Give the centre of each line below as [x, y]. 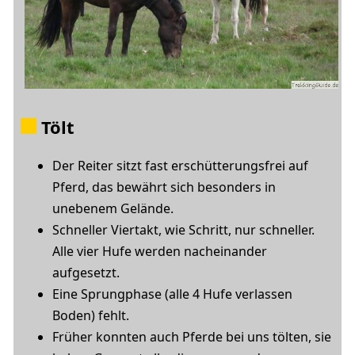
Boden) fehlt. [91, 315]
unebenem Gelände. [113, 208]
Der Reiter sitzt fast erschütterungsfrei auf [180, 166]
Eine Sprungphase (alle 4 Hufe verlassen [172, 294]
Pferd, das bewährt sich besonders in [164, 187]
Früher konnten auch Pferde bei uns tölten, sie [192, 337]
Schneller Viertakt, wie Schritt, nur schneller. [183, 230]
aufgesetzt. [86, 273]
